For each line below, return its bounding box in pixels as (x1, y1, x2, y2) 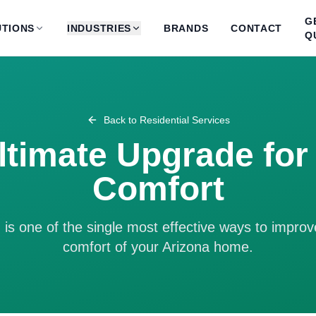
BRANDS (164, 22, 209, 34)
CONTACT (231, 22, 283, 34)
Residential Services (139, 114, 230, 126)
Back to (103, 114, 140, 126)
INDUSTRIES (67, 22, 132, 34)
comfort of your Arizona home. (63, 239, 253, 255)
